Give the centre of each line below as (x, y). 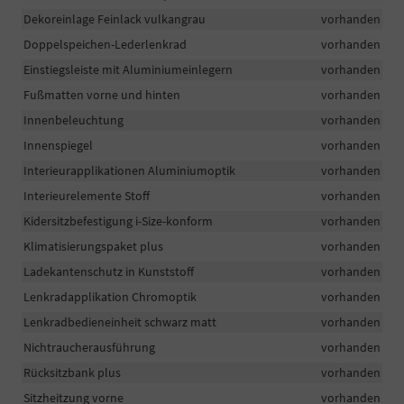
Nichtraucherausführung (89, 348)
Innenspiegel (58, 146)
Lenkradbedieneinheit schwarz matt (120, 322)
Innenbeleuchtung (73, 120)
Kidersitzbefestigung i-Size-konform (118, 221)
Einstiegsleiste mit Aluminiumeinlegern (128, 70)
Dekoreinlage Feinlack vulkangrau (115, 19)
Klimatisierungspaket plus (93, 247)
